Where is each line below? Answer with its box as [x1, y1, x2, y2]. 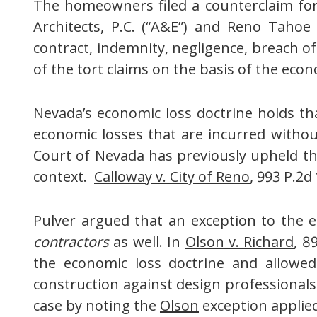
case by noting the [33, 296, 160, 316]
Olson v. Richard [185, 232, 294, 252]
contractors [33, 232, 114, 252]
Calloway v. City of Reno [94, 167, 250, 187]
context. [33, 167, 94, 187]
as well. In [113, 232, 185, 252]
